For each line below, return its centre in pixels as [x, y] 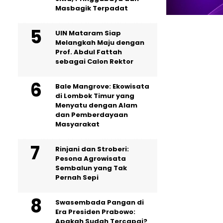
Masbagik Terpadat [92, 8]
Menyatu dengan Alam [96, 105]
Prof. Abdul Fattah [89, 52]
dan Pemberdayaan [92, 115]
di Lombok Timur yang [95, 96]
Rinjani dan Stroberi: [92, 149]
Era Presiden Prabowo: [95, 212]
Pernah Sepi [77, 177]
